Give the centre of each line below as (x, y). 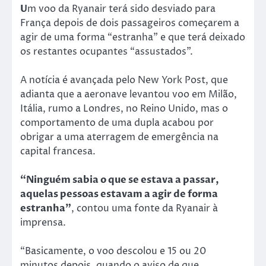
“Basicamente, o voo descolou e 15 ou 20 (113, 251)
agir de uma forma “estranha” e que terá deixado (133, 37)
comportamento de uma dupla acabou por (117, 123)
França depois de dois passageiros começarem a (130, 23)
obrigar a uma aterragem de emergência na (119, 137)
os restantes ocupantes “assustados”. (107, 51)
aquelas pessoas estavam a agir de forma (119, 194)
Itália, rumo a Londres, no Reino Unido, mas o (124, 108)
